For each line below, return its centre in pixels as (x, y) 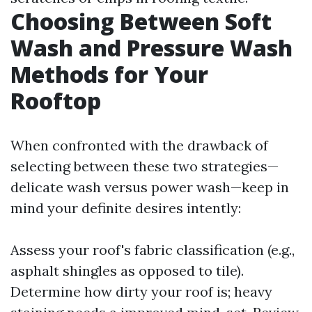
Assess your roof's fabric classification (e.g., (153, 250)
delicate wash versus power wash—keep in (150, 187)
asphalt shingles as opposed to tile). (127, 271)
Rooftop (56, 101)
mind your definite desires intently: (126, 208)
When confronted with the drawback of (139, 145)
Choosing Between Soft (141, 21)
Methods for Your (109, 74)
